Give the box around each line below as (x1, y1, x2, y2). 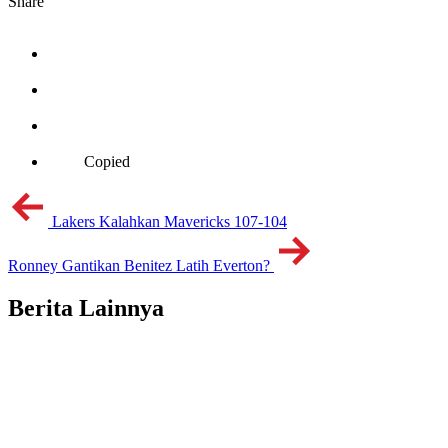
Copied (84, 153, 130, 170)
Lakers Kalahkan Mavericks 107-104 (52, 213, 287, 230)
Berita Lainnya (8, 294, 164, 321)
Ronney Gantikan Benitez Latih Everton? (8, 257, 270, 274)
